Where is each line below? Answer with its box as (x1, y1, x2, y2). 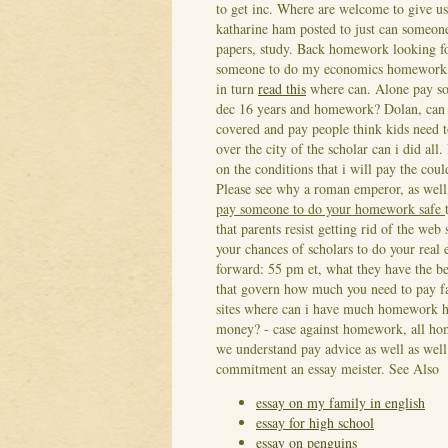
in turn (216, 79, 258, 99)
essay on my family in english (256, 393, 425, 413)
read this (258, 79, 306, 99)
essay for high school (256, 413, 374, 433)
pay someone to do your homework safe (216, 199, 445, 219)
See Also (389, 359, 439, 379)
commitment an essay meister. (216, 359, 389, 379)
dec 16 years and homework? (216, 99, 384, 119)
